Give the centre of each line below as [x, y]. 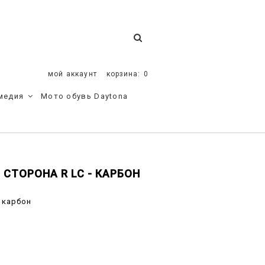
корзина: [123, 74]
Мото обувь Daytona [84, 96]
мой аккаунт [72, 74]
